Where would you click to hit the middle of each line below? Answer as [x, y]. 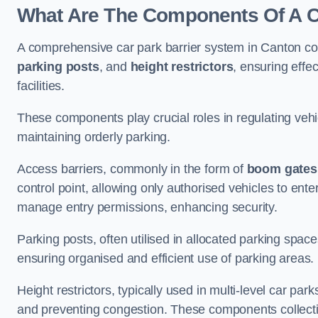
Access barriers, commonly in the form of [132, 169]
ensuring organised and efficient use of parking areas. [166, 258]
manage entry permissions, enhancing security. [147, 207]
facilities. [41, 86]
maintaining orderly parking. [94, 137]
